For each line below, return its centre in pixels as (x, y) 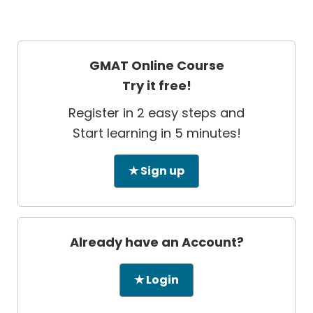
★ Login (156, 280)
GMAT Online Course (156, 66)
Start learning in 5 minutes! (156, 133)
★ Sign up (156, 171)
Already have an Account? (156, 242)
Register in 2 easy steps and (156, 113)
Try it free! (156, 86)
